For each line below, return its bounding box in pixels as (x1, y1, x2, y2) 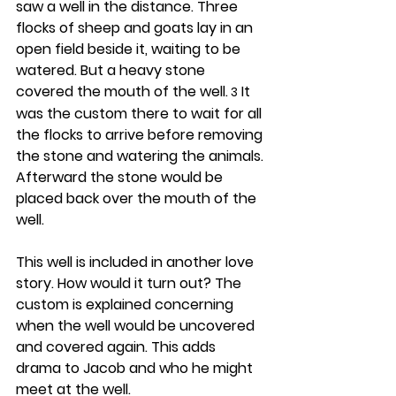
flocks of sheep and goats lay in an (16, 18, 256, 38)
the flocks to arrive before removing (16, 125, 266, 145)
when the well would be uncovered (16, 316, 258, 336)
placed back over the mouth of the (16, 188, 260, 209)
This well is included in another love (16, 252, 257, 272)
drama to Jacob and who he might (16, 358, 256, 378)
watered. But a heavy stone (16, 60, 209, 80)
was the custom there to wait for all (16, 103, 265, 124)
